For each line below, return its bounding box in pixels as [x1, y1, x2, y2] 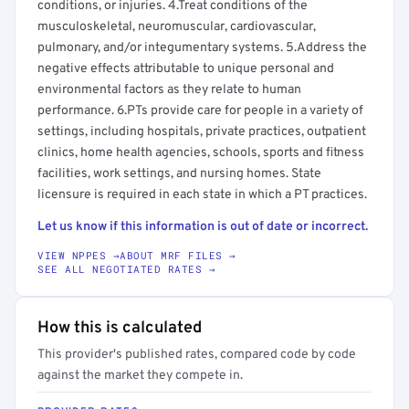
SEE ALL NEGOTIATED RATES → [37, 262, 215, 276]
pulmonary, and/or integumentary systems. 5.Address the [37, 40, 367, 56]
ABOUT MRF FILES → [120, 248, 236, 262]
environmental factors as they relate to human [37, 82, 301, 98]
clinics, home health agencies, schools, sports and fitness [37, 145, 364, 161]
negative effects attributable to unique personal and [37, 61, 334, 77]
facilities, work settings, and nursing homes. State [37, 166, 321, 182]
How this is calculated [37, 318, 202, 339]
